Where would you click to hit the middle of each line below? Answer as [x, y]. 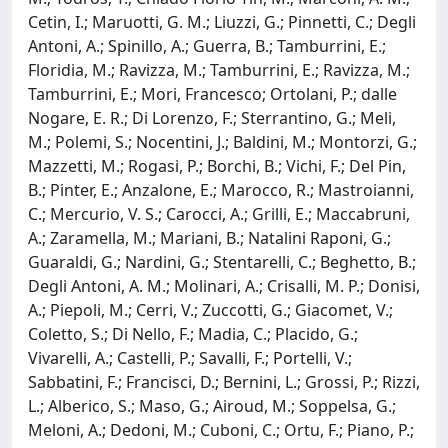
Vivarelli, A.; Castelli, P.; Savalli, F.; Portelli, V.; [190, 357]
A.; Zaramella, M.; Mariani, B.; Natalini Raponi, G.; [209, 237]
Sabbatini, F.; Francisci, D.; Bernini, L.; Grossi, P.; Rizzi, [224, 381]
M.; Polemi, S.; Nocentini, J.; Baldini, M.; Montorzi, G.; [222, 141]
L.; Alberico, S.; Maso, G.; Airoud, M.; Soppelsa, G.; [212, 405]
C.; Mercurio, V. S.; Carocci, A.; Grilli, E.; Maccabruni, [219, 213]
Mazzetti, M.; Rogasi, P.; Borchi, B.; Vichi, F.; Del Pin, [217, 165]
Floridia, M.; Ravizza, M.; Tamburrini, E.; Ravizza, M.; [219, 69]
